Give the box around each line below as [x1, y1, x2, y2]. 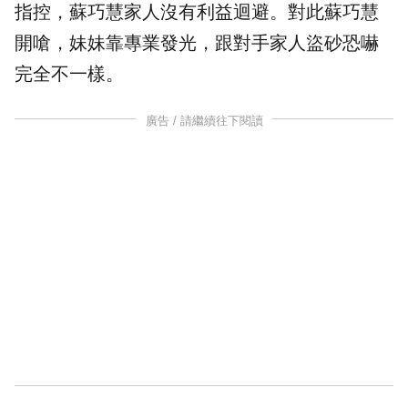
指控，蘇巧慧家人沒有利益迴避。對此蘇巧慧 [15, 2, 379, 23]
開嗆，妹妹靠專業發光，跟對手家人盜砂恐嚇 [15, 33, 379, 54]
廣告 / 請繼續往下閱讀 [145, 114, 263, 128]
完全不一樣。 [15, 64, 124, 85]
